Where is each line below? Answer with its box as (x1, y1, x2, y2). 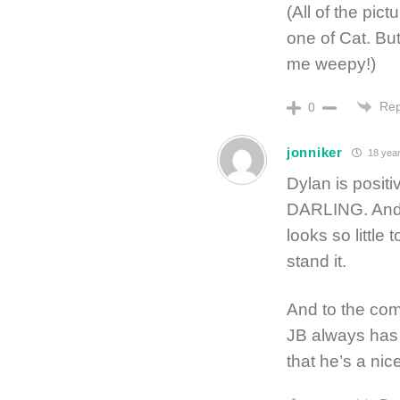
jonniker (287, 145, 343, 161)
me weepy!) (287, 54, 376, 73)
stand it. (287, 251, 346, 271)
